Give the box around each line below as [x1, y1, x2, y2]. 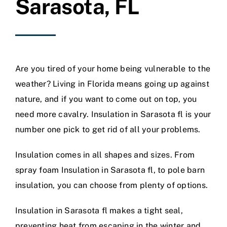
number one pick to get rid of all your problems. [15, 124, 201, 134]
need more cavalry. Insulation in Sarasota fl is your [15, 109, 211, 119]
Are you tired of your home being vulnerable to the [15, 63, 210, 73]
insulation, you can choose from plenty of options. [15, 180, 208, 190]
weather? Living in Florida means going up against [15, 79, 209, 89]
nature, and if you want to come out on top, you [15, 94, 197, 104]
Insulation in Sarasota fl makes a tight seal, [15, 205, 183, 215]
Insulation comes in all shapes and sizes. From [15, 149, 195, 160]
